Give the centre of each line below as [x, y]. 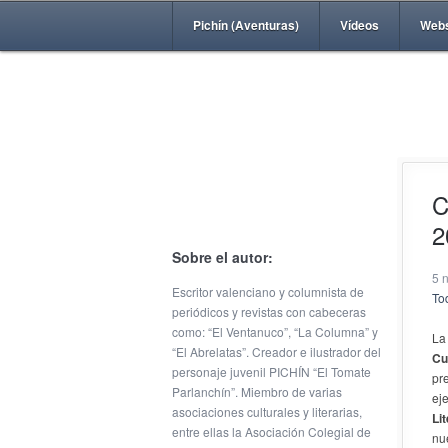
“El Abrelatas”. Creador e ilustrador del [276, 351]
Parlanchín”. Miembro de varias [257, 391]
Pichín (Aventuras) [246, 25]
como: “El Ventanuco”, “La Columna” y [275, 331]
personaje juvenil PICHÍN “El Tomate [271, 371]
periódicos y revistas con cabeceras [269, 311]
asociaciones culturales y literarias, [267, 411]
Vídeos [359, 25]
